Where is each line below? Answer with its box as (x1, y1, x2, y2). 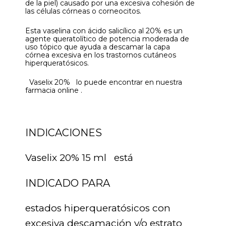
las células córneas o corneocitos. (25, 7, 141, 16)
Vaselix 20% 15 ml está (25, 151, 133, 163)
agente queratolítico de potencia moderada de (25, 34, 189, 43)
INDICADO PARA (25, 177, 110, 189)
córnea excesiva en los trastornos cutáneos (25, 50, 176, 60)
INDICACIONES (25, 126, 102, 139)
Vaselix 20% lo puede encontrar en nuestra (25, 77, 182, 87)
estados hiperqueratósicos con (25, 202, 171, 214)
